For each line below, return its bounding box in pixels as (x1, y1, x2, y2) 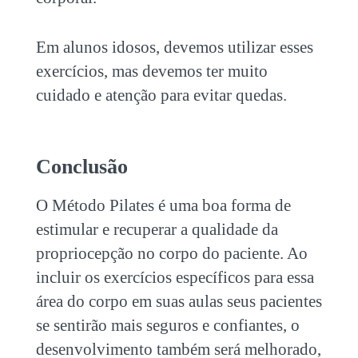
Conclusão (35, 154, 128, 178)
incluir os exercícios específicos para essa (35, 267, 314, 287)
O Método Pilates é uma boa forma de (35, 195, 291, 215)
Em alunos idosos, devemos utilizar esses (35, 37, 313, 57)
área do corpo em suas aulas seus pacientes (35, 291, 322, 311)
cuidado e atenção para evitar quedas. (35, 85, 287, 105)
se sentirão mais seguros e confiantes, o (35, 315, 300, 335)
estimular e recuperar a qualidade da (35, 219, 278, 239)
